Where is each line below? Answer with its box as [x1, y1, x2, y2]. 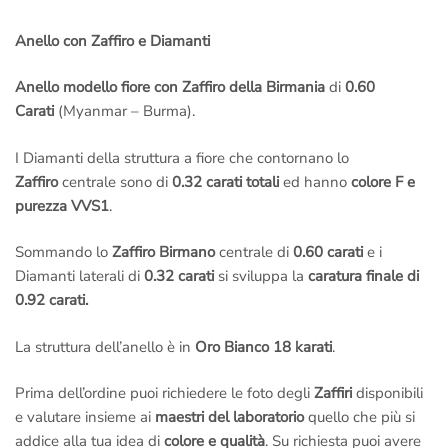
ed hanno [279, 171, 351, 192]
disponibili [352, 383, 423, 404]
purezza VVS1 [15, 195, 109, 216]
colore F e [351, 171, 415, 192]
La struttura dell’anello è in [15, 336, 195, 357]
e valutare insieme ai [15, 407, 155, 428]
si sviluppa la [214, 266, 308, 287]
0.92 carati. [15, 290, 88, 311]
